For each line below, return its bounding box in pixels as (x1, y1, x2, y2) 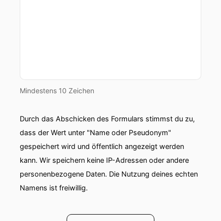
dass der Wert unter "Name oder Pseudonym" (20, 128, 171, 137)
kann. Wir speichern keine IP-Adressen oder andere (20, 156, 189, 164)
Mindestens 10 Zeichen (20, 86, 94, 95)
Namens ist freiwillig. (20, 184, 88, 192)
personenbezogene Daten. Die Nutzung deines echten (20, 170, 198, 178)
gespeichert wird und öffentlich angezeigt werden (20, 142, 184, 150)
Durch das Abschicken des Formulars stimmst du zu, (20, 114, 195, 123)
